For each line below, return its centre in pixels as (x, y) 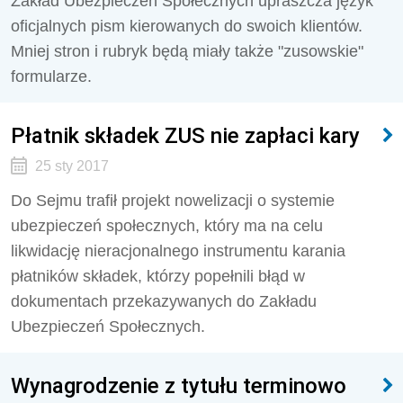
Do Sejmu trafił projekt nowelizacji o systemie (173, 201)
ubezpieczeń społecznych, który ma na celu (167, 226)
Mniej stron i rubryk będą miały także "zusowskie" (187, 51)
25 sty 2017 (72, 166)
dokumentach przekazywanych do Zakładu (164, 301)
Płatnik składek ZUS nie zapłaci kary (185, 135)
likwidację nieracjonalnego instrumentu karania (178, 251)
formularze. (51, 76)
